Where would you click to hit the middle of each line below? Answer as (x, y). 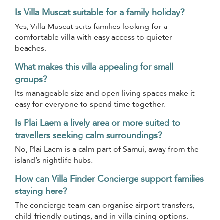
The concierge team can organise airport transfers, (105, 206)
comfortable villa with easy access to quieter (94, 38)
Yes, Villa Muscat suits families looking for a (91, 27)
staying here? (41, 192)
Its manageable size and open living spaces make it (105, 94)
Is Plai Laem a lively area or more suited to (97, 123)
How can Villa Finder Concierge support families (109, 179)
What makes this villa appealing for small (94, 67)
